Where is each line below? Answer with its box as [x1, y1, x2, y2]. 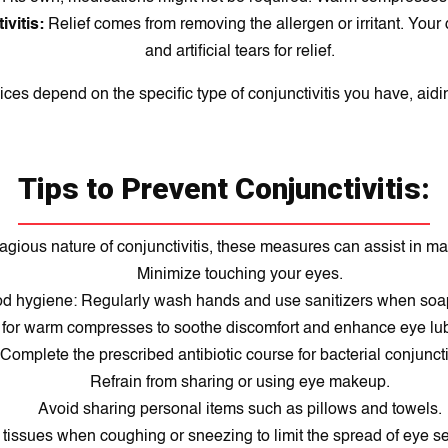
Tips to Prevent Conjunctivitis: [18, 171, 430, 206]
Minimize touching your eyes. [137, 267, 343, 283]
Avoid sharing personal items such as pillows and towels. [38, 402, 442, 418]
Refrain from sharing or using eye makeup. [90, 375, 390, 391]
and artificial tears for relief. [145, 44, 335, 60]
